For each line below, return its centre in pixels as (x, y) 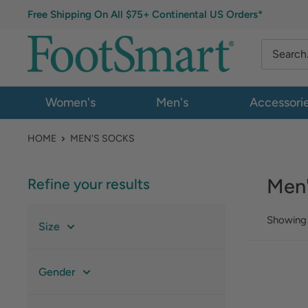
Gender (57, 272)
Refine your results (89, 184)
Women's (70, 102)
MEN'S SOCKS (102, 139)
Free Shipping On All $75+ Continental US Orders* (145, 14)
